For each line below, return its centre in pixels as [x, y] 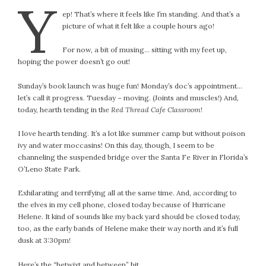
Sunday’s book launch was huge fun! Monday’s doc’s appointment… [130, 85]
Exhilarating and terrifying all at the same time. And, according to [127, 193]
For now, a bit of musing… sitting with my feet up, [145, 50]
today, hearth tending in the [64, 109]
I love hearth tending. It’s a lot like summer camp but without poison [132, 134]
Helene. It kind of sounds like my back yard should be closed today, [129, 217]
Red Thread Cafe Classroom [156, 109]
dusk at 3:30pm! [44, 240]
